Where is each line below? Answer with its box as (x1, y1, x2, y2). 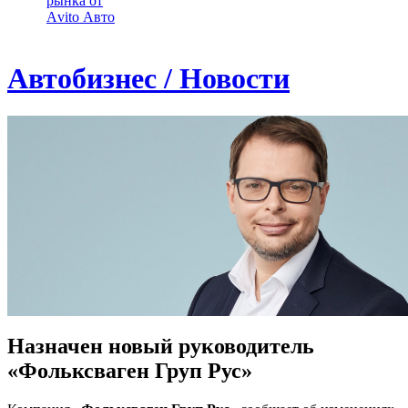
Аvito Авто (46, 9, 115, 25)
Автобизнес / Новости (7, 62, 290, 96)
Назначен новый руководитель (7, 333, 314, 358)
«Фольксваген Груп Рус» (7, 358, 252, 382)
